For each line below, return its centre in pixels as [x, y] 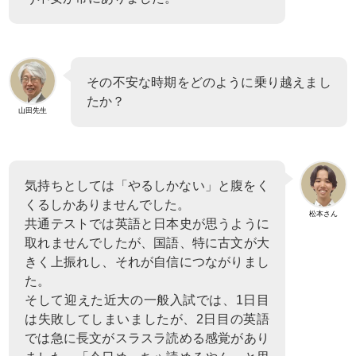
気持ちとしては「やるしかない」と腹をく [147, 185]
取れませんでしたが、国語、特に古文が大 [147, 242]
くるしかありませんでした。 [108, 204]
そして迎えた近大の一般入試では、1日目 [147, 300]
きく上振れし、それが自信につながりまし [147, 261]
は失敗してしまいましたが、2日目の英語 [147, 319]
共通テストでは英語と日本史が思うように [147, 223]
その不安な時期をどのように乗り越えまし [209, 82]
